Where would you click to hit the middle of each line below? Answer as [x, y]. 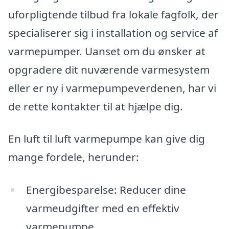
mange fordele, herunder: [74, 157]
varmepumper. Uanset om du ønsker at [107, 51]
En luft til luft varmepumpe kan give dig [107, 139]
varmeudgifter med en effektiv [102, 208]
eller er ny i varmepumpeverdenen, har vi [112, 88]
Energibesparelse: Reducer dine [106, 190]
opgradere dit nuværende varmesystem [109, 69]
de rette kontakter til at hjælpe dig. [96, 106]
